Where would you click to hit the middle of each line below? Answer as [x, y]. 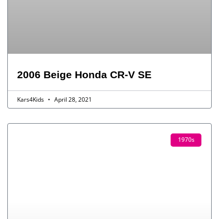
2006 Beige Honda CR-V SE [84, 75]
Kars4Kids [31, 100]
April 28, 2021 [72, 100]
